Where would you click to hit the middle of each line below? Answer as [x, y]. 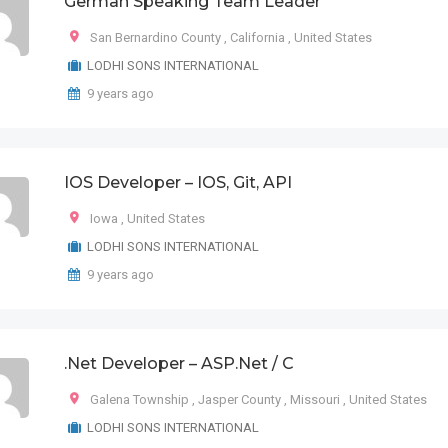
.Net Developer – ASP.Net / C [179, 363]
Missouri [315, 399]
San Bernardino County [155, 37]
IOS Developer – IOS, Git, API [178, 182]
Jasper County [239, 399]
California [257, 37]
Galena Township [139, 399]
